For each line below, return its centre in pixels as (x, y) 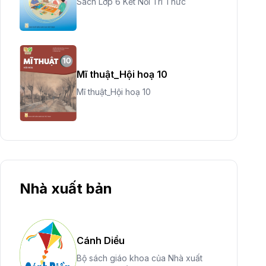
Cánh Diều (101, 240)
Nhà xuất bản (66, 189)
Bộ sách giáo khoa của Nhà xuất (140, 258)
